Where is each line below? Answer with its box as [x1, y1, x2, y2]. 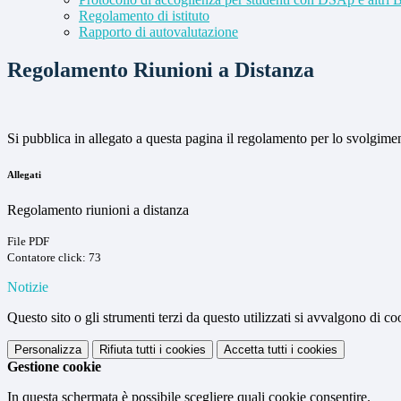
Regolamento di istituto [79, 8, 209, 24]
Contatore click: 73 [7, 251, 101, 265]
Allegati [7, 169, 41, 181]
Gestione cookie [7, 359, 101, 375]
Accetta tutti [224, 343, 287, 357]
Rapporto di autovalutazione [79, 24, 238, 40]
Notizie [7, 279, 48, 295]
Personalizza [14, 343, 81, 357]
